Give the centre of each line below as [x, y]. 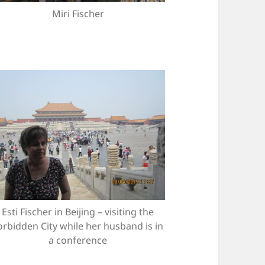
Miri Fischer [78, 13]
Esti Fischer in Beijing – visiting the [78, 212]
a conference [78, 240]
